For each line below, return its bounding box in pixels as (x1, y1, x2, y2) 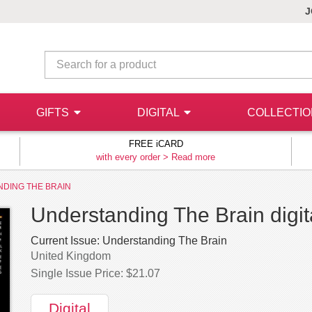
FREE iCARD (128, 139, 183, 149)
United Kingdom (31, 250, 111, 262)
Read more (171, 152, 215, 162)
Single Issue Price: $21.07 (31, 267, 160, 279)
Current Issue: (31, 235, 100, 247)
